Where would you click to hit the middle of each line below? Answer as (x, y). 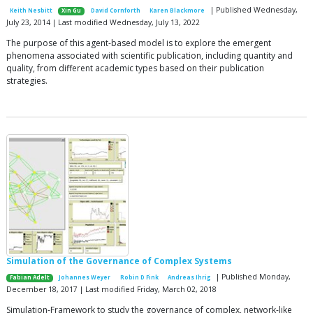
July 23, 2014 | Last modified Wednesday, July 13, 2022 (103, 23)
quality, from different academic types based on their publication (135, 68)
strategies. (27, 81)
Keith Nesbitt (31, 11)
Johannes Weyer (85, 278)
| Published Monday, (252, 277)
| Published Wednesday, (253, 10)
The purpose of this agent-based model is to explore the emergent (139, 43)
